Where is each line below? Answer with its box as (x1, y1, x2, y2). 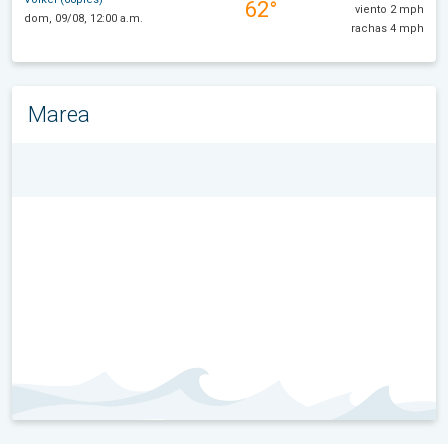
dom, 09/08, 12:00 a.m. (24, 12, 143, 26)
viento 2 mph (355, 2, 424, 16)
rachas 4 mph (351, 21, 424, 35)
